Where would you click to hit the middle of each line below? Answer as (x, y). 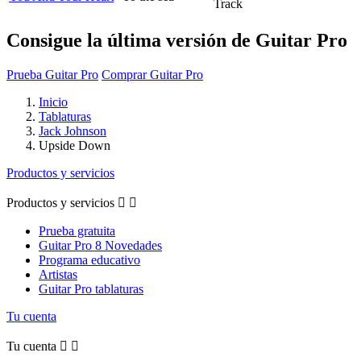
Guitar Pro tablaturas (91, 288)
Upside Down (75, 145)
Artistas (58, 274)
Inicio (53, 102)
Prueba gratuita (77, 230)
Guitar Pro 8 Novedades (100, 245)
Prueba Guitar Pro (52, 74)
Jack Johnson (73, 131)
